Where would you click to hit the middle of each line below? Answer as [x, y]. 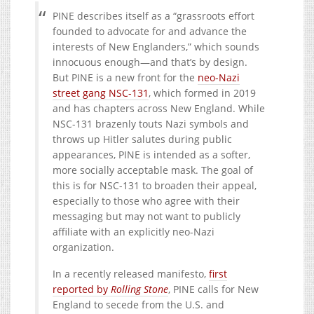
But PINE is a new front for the [125, 77]
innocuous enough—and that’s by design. [150, 62]
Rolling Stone [139, 289]
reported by [82, 289]
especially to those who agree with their [146, 200]
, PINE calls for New [213, 289]
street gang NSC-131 [101, 93]
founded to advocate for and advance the [150, 31]
